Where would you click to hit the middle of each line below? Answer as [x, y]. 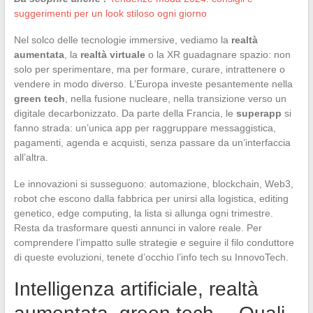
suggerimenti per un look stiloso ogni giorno [110, 13]
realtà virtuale [112, 54]
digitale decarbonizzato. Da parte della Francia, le [125, 113]
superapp [259, 113]
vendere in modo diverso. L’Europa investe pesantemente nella [153, 83]
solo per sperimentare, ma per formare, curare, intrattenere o [149, 69]
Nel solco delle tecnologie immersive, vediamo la [122, 39]
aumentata [39, 54]
